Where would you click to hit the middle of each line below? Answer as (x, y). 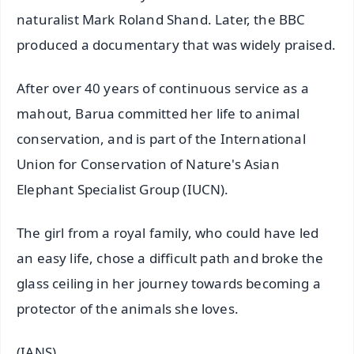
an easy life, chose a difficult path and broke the (170, 258)
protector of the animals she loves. (128, 309)
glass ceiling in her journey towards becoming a (169, 284)
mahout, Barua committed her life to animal (158, 114)
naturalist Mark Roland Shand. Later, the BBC (161, 20)
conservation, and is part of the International (161, 139)
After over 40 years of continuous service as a (163, 88)
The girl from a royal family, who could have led (168, 233)
